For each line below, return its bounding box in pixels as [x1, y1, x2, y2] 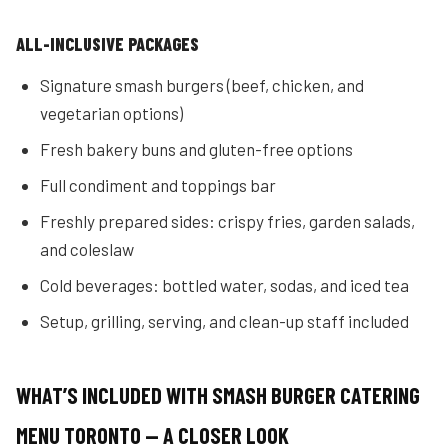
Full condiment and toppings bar [40, 175, 276, 195]
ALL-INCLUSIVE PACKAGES [16, 33, 199, 55]
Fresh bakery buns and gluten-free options [40, 139, 353, 159]
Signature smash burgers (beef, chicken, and [40, 75, 364, 95]
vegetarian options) [40, 103, 183, 123]
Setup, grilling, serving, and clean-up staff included [40, 311, 409, 331]
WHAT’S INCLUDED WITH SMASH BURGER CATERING [16, 382, 420, 408]
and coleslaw [40, 239, 134, 259]
